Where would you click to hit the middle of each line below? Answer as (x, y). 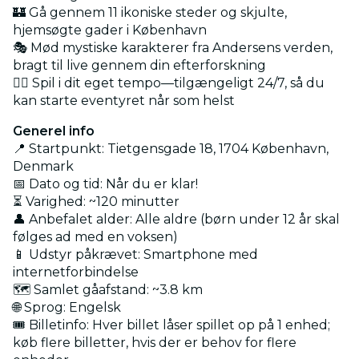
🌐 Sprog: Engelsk (67, 307)
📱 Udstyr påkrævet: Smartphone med (135, 254)
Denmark (43, 166)
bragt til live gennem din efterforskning (139, 65)
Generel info (54, 131)
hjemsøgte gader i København (110, 30)
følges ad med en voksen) (95, 236)
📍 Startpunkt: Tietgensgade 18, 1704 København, (171, 148)
